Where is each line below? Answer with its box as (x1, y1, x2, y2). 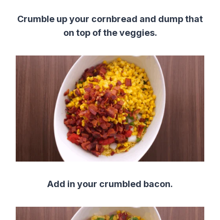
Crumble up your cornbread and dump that (17, 13, 203, 24)
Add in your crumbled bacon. (47, 178, 173, 189)
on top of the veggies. (63, 27, 157, 38)
